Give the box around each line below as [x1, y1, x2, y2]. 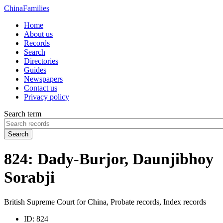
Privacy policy [24, 93, 69, 101]
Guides [24, 66, 46, 74]
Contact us [24, 84, 57, 92]
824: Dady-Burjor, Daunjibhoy [4, 150, 214, 168]
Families [23, 4, 49, 12]
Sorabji [4, 168, 55, 187]
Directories [24, 57, 58, 65]
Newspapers [24, 75, 63, 83]
